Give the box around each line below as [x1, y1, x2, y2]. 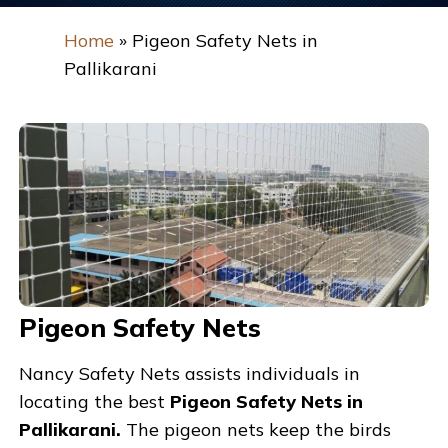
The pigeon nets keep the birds [121, 418, 391, 442]
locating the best [19, 390, 170, 414]
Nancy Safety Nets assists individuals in [19, 362, 360, 386]
